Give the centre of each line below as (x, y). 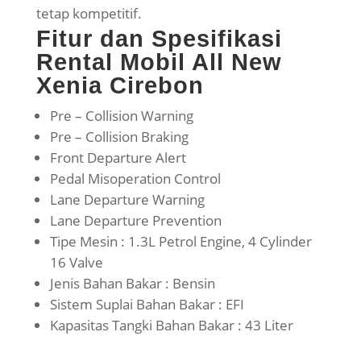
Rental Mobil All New (159, 62)
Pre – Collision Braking (119, 137)
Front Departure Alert (118, 158)
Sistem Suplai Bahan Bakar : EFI (147, 305)
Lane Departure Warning (127, 200)
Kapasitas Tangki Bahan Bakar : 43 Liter (171, 326)
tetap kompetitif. (89, 14)
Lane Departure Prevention (135, 221)
